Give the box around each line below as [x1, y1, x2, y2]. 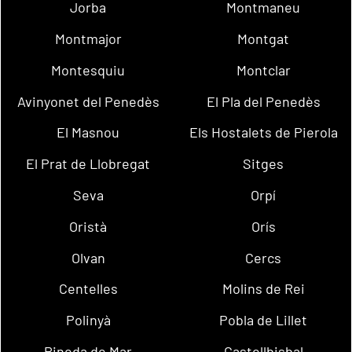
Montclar [236, 60, 291, 79]
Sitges [243, 155, 284, 173]
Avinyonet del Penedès [16, 92, 159, 110]
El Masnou [57, 123, 120, 141]
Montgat [237, 29, 290, 47]
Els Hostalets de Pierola [189, 123, 338, 141]
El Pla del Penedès [206, 92, 321, 110]
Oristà [69, 217, 108, 235]
